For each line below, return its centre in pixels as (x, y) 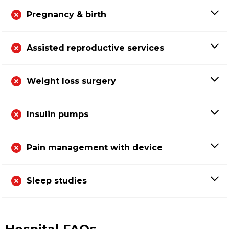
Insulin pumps (58, 114)
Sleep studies (57, 180)
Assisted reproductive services (95, 48)
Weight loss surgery (71, 81)
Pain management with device (95, 147)
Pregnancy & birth (66, 14)
